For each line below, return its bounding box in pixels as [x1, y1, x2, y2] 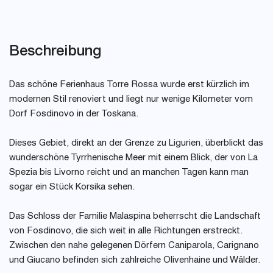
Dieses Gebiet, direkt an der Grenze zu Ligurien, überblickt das [9, 139, 263, 148]
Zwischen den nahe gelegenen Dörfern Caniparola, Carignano [9, 241, 259, 250]
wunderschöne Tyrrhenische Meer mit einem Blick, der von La [9, 154, 258, 163]
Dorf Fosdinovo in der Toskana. [9, 110, 138, 119]
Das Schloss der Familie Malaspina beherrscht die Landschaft [9, 212, 261, 221]
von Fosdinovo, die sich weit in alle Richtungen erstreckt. [9, 227, 242, 236]
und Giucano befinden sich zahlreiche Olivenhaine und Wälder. [9, 256, 260, 265]
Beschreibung [9, 41, 101, 58]
